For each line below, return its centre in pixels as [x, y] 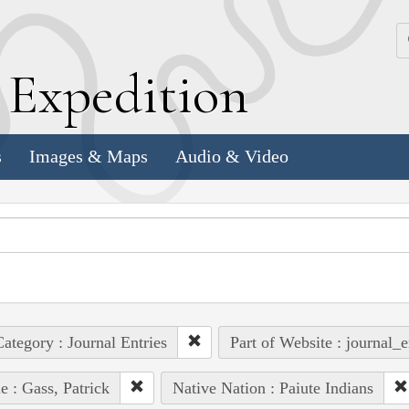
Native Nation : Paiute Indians [273, 388]
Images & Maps [89, 157]
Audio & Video [232, 157]
